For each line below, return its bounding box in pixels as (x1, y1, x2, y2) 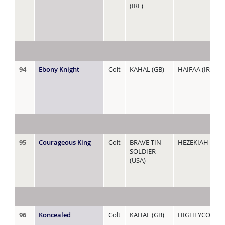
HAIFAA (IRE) (178, 64, 215, 74)
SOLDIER (130, 146, 156, 156)
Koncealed (39, 210, 71, 219)
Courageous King (39, 137, 91, 147)
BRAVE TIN (130, 137, 161, 147)
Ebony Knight (39, 64, 79, 74)
